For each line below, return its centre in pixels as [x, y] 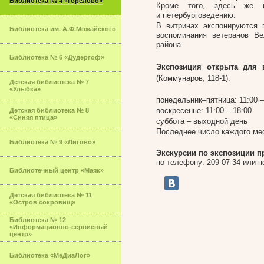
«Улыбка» [25, 89]
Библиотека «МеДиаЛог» [50, 255]
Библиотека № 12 [38, 220]
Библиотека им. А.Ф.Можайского [63, 29]
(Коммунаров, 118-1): [193, 78]
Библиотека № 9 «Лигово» [52, 142]
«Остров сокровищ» [42, 202]
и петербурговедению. [196, 15]
